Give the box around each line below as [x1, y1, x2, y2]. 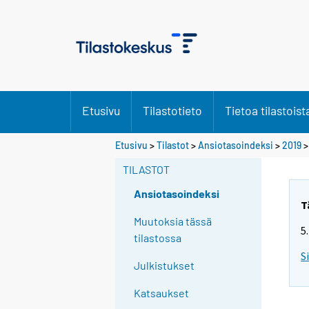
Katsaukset [134, 286, 190, 300]
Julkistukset [134, 259, 195, 272]
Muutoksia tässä [134, 215, 212, 228]
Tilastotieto [143, 103, 202, 118]
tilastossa [134, 231, 182, 245]
